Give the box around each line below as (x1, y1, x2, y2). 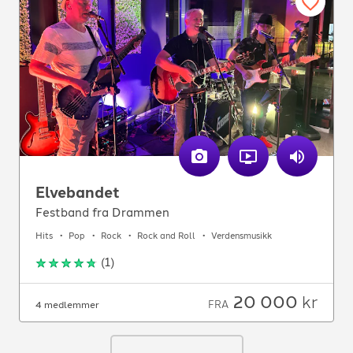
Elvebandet (35, 184, 120, 203)
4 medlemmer (35, 299, 99, 311)
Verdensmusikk (211, 230, 272, 241)
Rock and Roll (137, 230, 195, 241)
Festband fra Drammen (35, 206, 169, 221)
